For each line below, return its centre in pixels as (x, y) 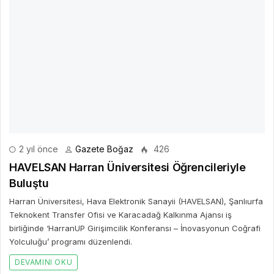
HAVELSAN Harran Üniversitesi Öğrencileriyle (128, 168)
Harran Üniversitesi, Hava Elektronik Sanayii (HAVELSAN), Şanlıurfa (136, 202)
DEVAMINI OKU (44, 262)
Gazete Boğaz (104, 149)
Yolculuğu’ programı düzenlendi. (71, 242)
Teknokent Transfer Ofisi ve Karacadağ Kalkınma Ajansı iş (120, 215)
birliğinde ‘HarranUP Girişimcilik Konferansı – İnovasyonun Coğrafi (135, 228)
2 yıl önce (37, 149)
